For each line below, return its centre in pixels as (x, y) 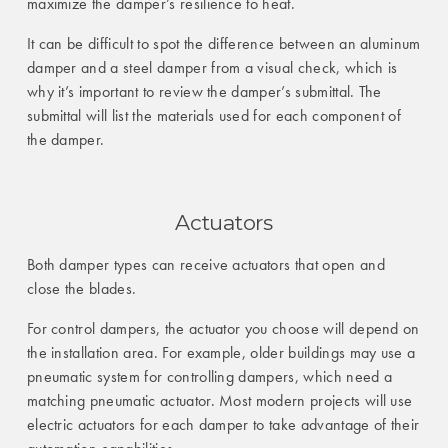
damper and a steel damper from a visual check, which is (212, 68)
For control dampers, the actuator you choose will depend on (223, 329)
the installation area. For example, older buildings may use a (221, 353)
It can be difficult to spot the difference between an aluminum (223, 44)
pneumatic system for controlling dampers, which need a (209, 377)
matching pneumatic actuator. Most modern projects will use (219, 401)
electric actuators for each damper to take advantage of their (223, 425)
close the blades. (81, 289)
